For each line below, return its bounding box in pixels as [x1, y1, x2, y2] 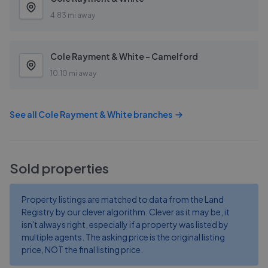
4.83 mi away [50, 11, 95, 20]
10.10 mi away [50, 69, 96, 78]
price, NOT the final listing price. [22, 244, 143, 255]
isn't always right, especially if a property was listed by [22, 219, 229, 230]
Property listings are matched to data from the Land [22, 194, 224, 205]
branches [132, 109, 172, 120]
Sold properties [10, 160, 109, 176]
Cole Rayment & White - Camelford [50, 51, 198, 62]
